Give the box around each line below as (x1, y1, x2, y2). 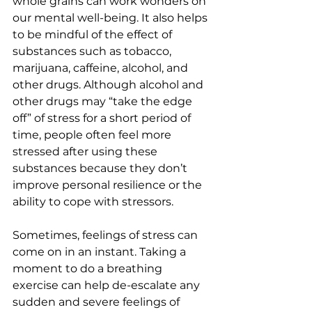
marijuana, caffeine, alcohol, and (13, 61, 191, 75)
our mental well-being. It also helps (13, 11, 210, 24)
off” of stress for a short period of (13, 111, 194, 125)
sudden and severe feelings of (13, 295, 182, 309)
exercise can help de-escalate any (13, 279, 203, 292)
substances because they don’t (13, 162, 190, 175)
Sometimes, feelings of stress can (13, 228, 201, 242)
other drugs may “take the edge (13, 95, 195, 108)
